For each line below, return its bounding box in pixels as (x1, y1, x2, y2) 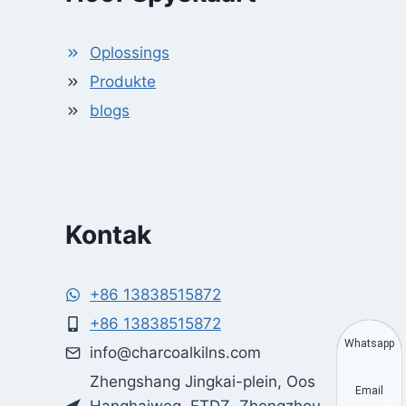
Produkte (90, 72, 156, 91)
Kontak (65, 219, 151, 250)
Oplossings (90, 43, 169, 62)
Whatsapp (344, 337, 394, 350)
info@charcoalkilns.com (90, 343, 261, 362)
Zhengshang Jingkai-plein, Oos (90, 372, 315, 391)
